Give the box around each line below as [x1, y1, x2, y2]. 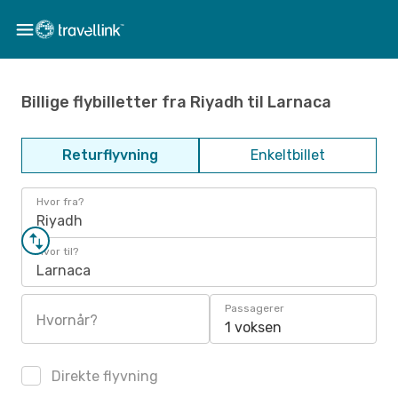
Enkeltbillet [251, 147, 325, 163]
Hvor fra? [36, 195, 84, 208]
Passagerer [225, 302, 284, 314]
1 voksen [225, 319, 282, 336]
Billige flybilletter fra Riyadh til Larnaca [21, 92, 331, 112]
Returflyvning [62, 147, 158, 163]
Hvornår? [36, 312, 98, 329]
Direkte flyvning [48, 368, 158, 385]
